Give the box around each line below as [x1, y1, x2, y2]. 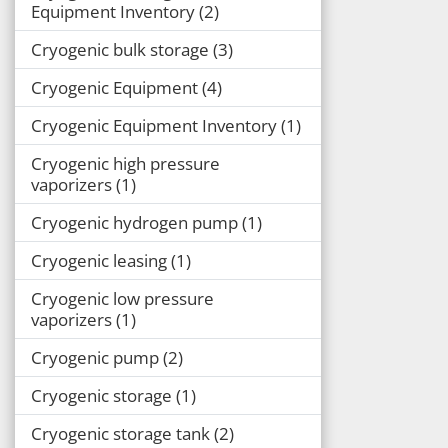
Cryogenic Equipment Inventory [31, 113, 277, 137]
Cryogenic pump [31, 345, 159, 369]
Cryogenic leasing [31, 248, 167, 272]
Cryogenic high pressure [31, 151, 220, 175]
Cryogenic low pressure [31, 286, 214, 310]
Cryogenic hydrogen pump [31, 210, 238, 234]
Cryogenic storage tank [31, 421, 210, 445]
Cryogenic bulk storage [31, 37, 209, 61]
